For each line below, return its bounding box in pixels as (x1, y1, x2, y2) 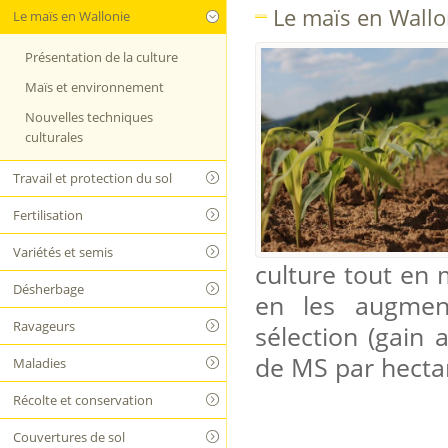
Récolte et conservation (13, 391, 153, 409)
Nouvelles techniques (25, 108, 153, 126)
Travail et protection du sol (13, 169, 172, 187)
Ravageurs (13, 317, 75, 335)
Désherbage (13, 280, 84, 298)
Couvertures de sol (13, 428, 125, 446)
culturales (25, 128, 83, 146)
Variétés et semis (13, 243, 113, 261)
